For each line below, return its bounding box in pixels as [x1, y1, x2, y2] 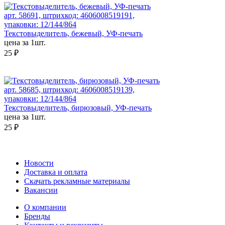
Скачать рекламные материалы [24, 177, 130, 186]
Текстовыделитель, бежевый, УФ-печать [4, 29, 143, 38]
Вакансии [24, 186, 58, 195]
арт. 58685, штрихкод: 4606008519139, [4, 85, 135, 94]
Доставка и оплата [24, 168, 87, 177]
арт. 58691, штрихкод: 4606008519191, [4, 11, 135, 20]
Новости [24, 159, 54, 168]
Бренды [24, 212, 50, 221]
